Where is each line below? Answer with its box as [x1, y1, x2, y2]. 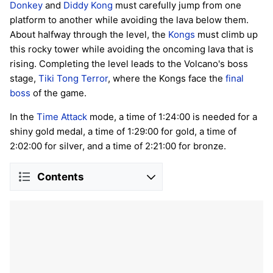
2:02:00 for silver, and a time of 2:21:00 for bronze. [10, 140, 226, 152]
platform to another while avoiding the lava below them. [10, 14, 249, 26]
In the [10, 111, 37, 123]
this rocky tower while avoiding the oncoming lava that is [10, 43, 253, 55]
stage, [10, 73, 38, 85]
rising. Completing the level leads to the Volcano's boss [10, 58, 248, 70]
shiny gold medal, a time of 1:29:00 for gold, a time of [10, 126, 236, 138]
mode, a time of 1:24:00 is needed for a [87, 111, 257, 123]
